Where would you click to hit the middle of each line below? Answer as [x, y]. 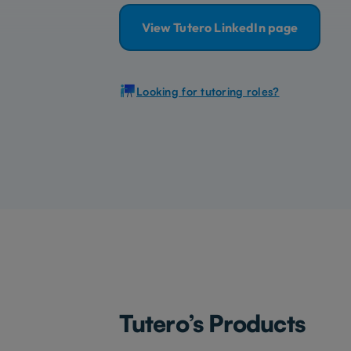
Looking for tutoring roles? [208, 91]
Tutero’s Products [212, 323]
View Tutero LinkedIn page [220, 27]
